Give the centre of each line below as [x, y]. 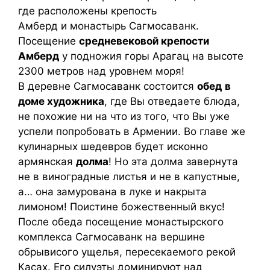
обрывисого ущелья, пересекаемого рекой [127, 252]
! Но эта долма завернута [173, 162]
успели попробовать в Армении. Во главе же [132, 131]
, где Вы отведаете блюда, [172, 101]
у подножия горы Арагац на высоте [151, 56]
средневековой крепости [144, 41]
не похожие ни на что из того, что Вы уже [124, 116]
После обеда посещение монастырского [121, 222]
